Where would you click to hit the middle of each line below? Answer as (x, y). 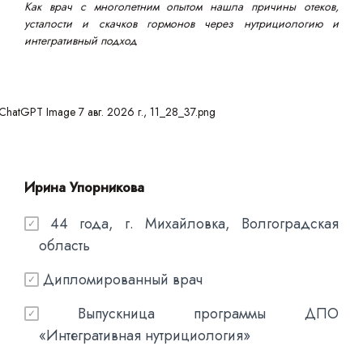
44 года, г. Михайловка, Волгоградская (189, 224)
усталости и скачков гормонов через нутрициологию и (181, 23)
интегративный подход (81, 41)
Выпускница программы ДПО (189, 314)
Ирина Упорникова (84, 187)
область (64, 246)
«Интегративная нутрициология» (145, 335)
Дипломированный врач (121, 280)
